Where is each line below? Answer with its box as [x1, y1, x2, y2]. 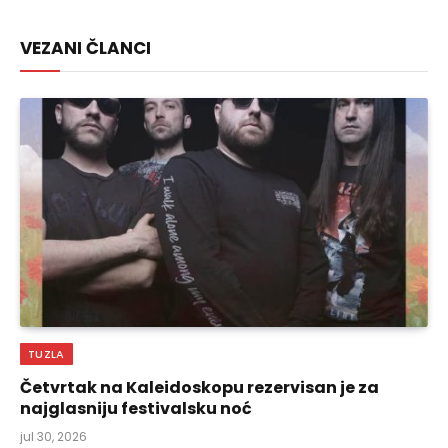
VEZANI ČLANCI [20, 35, 151, 60]
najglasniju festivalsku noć [20, 397, 252, 421]
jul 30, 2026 [20, 428, 87, 446]
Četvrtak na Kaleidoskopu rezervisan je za [20, 376, 379, 400]
